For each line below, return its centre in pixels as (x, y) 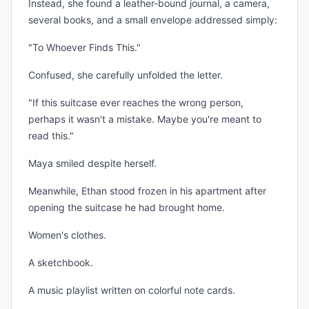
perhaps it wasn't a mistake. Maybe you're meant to (145, 119)
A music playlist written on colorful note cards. (132, 290)
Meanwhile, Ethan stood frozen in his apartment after (147, 191)
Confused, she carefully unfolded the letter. (126, 75)
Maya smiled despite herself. (92, 163)
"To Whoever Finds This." (84, 48)
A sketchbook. (61, 263)
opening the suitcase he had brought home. (127, 208)
